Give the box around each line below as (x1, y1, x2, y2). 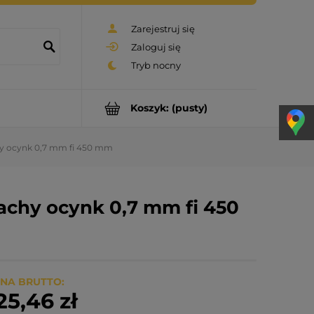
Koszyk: (130, 102, 169, 115)
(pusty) (172, 102, 207, 115)
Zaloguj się (131, 41, 181, 53)
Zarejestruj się (131, 22, 195, 34)
